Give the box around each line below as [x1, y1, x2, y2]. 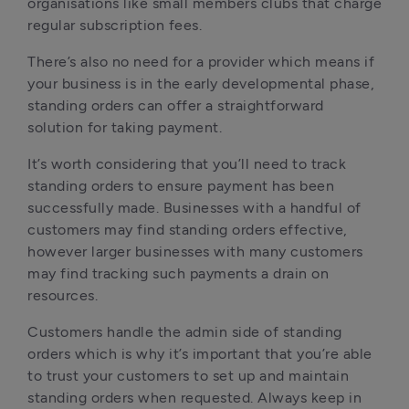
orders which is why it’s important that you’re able [27, 345, 372, 362]
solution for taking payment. [27, 119, 222, 136]
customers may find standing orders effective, [27, 221, 348, 238]
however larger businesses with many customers [27, 243, 363, 260]
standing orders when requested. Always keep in [27, 389, 362, 406]
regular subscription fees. [27, 16, 202, 34]
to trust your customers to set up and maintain [27, 367, 349, 384]
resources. [27, 287, 98, 304]
